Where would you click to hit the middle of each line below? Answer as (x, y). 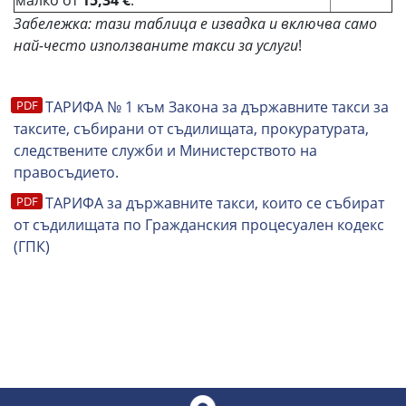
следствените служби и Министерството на (165, 150)
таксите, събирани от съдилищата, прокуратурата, (191, 129)
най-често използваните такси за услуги (156, 45)
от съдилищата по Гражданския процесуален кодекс (199, 225)
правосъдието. (66, 172)
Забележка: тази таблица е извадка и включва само (195, 24)
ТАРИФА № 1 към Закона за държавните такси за (217, 107)
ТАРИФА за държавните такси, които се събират (215, 203)
